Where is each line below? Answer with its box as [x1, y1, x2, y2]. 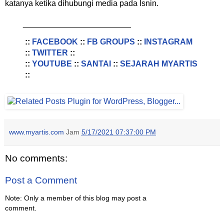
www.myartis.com [9, 128, 64, 136]
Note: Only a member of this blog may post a [5, 194, 146, 202]
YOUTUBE [31, 59, 72, 68]
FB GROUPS [86, 37, 135, 46]
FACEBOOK [31, 37, 78, 46]
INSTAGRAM [143, 37, 192, 46]
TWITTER [31, 48, 68, 57]
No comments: [5, 153, 67, 164]
